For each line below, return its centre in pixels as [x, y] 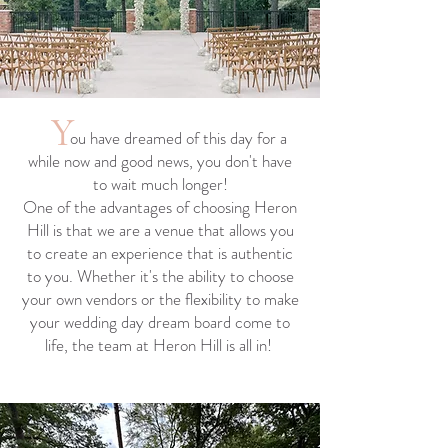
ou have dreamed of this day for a [160, 138]
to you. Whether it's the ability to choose [160, 276]
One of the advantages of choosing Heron [160, 207]
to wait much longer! [160, 184]
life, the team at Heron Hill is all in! [160, 345]
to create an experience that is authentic [160, 253]
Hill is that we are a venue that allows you [160, 230]
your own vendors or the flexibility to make [160, 299]
